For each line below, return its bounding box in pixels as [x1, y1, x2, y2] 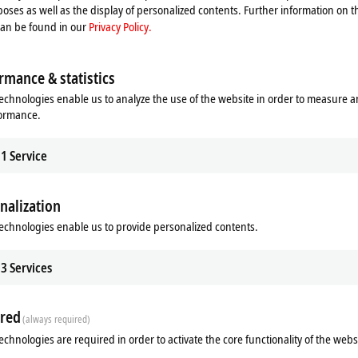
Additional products [2, 209, 98, 225]
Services [10, 258, 52, 276]
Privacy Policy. [89, 18, 152, 34]
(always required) [22, 312, 91, 326]
